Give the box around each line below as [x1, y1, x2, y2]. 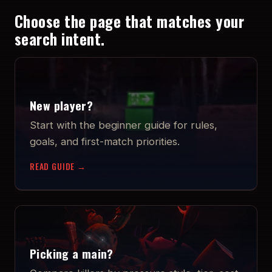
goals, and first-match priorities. [30, 135, 180, 148]
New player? [30, 97, 93, 115]
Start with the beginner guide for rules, [30, 119, 217, 132]
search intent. [15, 27, 105, 50]
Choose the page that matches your [15, 10, 245, 33]
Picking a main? [30, 245, 114, 263]
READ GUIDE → [30, 160, 86, 173]
